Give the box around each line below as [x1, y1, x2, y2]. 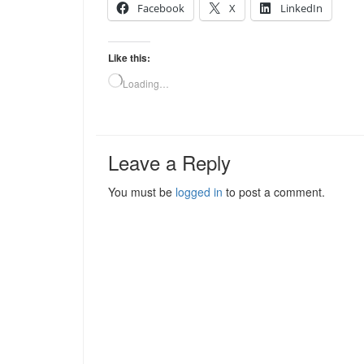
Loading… [123, 76, 169, 91]
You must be [108, 184, 175, 201]
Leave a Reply [108, 148, 231, 177]
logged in [175, 184, 223, 201]
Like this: [108, 50, 150, 66]
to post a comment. [223, 184, 325, 201]
